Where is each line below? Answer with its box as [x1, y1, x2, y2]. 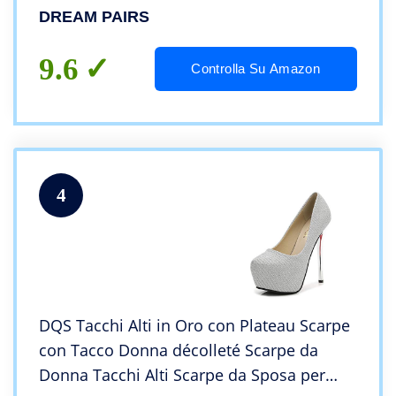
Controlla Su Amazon [191, 61, 321, 77]
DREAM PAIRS [39, 8, 149, 27]
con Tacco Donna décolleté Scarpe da [39, 339, 318, 362]
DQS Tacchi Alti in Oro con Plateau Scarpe [39, 315, 350, 337]
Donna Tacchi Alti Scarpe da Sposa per [39, 364, 325, 386]
